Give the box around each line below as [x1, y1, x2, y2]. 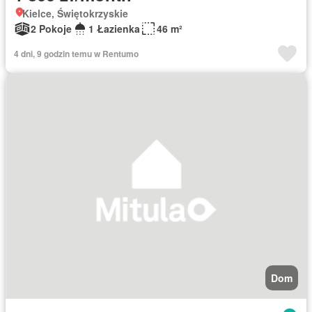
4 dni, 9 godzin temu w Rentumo [14, 47, 139, 60]
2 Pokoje [31, 22, 72, 36]
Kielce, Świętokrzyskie [22, 6, 128, 20]
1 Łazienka [88, 22, 140, 36]
